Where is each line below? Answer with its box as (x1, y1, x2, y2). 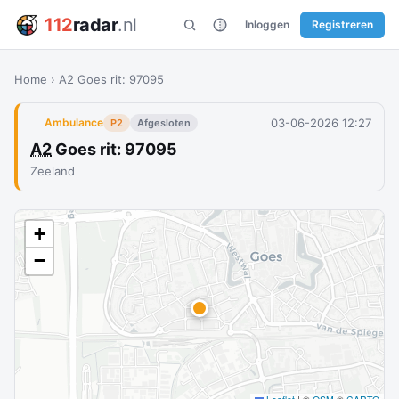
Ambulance (45, 116, 103, 129)
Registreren (312, 17, 373, 31)
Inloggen (245, 17, 289, 31)
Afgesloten (137, 117, 191, 129)
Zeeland (30, 164, 75, 178)
